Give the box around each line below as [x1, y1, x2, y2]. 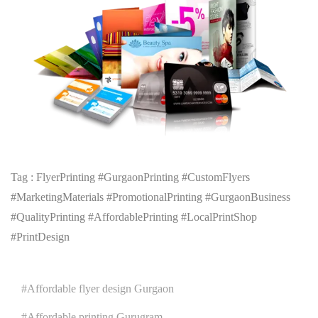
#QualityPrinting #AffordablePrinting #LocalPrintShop [11, 210, 257, 223]
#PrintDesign [11, 230, 70, 243]
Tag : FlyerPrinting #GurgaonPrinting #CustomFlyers [11, 170, 250, 183]
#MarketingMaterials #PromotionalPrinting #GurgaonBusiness [11, 190, 290, 203]
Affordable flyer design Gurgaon [27, 282, 174, 295]
